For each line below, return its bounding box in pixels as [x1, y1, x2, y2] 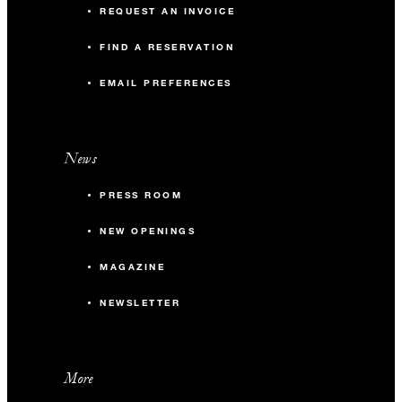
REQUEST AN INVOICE [100, 5, 236, 18]
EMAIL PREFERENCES [100, 77, 232, 90]
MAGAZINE [100, 261, 166, 274]
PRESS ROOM [100, 189, 183, 202]
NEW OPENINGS [100, 225, 197, 238]
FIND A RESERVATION [100, 41, 235, 54]
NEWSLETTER [100, 297, 181, 310]
